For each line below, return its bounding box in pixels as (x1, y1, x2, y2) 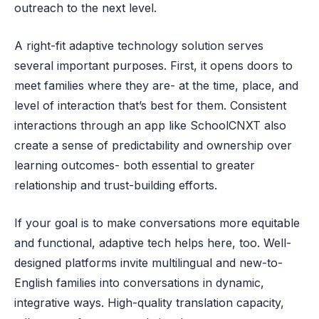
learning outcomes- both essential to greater (14, 157, 255, 172)
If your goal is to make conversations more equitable (14, 215, 300, 230)
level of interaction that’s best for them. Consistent (14, 98, 286, 113)
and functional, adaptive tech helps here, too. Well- (14, 235, 291, 250)
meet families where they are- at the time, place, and (14, 78, 298, 93)
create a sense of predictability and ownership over (14, 137, 292, 152)
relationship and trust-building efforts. (14, 177, 217, 192)
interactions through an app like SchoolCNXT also (14, 117, 286, 132)
